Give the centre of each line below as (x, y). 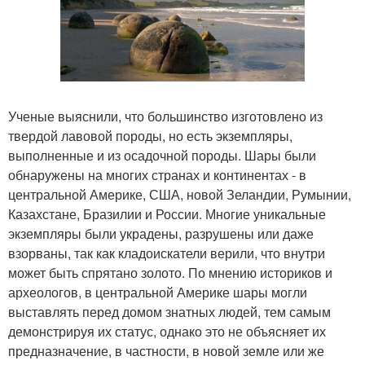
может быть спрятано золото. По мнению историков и (170, 272)
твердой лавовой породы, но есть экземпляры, (150, 135)
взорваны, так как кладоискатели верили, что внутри (167, 253)
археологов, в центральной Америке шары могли (158, 292)
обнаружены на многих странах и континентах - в (157, 174)
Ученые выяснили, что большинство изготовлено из (165, 116)
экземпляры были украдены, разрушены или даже (161, 233)
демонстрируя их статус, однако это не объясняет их (167, 331)
